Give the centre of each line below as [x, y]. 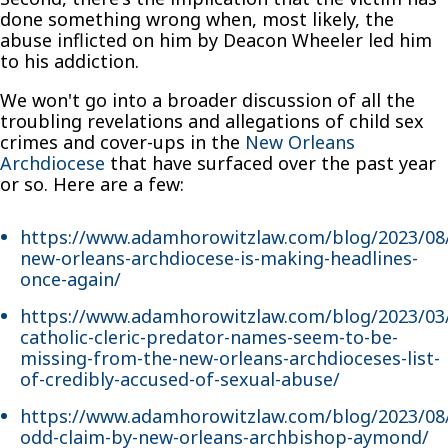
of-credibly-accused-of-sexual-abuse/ [180, 378]
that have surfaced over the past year [270, 162]
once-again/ [70, 278]
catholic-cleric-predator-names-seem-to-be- [209, 336]
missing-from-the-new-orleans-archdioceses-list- [230, 357]
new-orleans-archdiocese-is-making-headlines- [219, 257]
